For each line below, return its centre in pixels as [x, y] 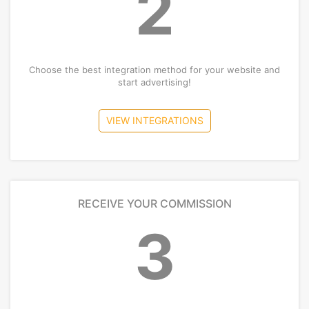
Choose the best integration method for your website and [154, 69]
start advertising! [154, 82]
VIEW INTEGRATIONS [154, 120]
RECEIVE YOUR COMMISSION [154, 203]
